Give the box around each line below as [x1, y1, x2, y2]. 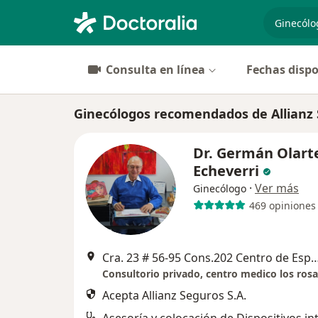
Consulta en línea [106, 62, 205, 77]
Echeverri [193, 161, 259, 180]
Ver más [255, 180, 299, 196]
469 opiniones [248, 198, 316, 212]
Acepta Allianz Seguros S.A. [102, 287, 246, 303]
